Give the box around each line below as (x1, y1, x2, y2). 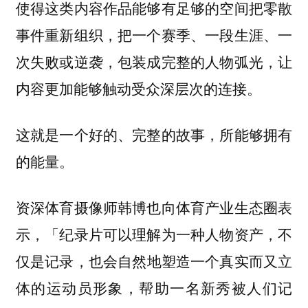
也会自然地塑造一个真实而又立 (88, 250, 293, 271)
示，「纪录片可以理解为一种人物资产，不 (15, 223, 293, 244)
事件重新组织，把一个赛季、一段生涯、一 (15, 24, 293, 45)
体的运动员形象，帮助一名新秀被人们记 (15, 277, 293, 298)
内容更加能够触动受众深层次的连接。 (15, 78, 261, 99)
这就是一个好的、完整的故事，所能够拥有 (15, 123, 293, 144)
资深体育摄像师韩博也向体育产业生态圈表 (15, 196, 293, 217)
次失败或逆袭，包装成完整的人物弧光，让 (15, 51, 293, 72)
